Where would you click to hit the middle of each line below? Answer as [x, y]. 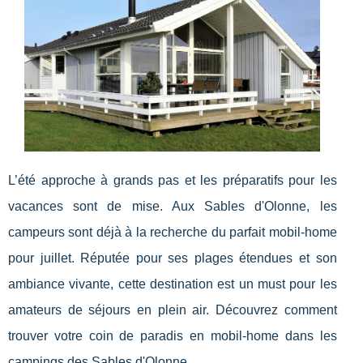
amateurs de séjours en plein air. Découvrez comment [173, 310]
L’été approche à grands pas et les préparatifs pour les [173, 180]
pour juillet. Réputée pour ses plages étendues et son [173, 258]
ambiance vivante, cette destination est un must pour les [173, 284]
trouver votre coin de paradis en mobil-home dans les [173, 335]
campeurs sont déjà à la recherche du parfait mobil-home [173, 232]
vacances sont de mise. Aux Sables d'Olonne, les [173, 206]
